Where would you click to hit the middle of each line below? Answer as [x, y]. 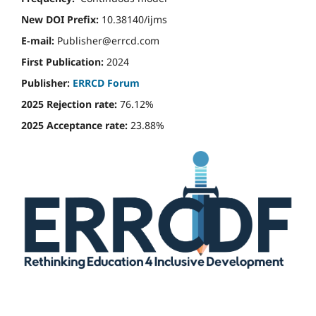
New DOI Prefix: [60, 20]
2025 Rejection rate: [71, 104]
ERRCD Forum [106, 83]
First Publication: [62, 62]
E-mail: [38, 41]
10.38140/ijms [133, 20]
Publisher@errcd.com [107, 41]
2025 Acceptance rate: [76, 126]
